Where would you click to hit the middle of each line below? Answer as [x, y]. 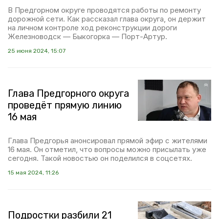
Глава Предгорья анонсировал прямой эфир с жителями [108, 141]
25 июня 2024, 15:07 [37, 51]
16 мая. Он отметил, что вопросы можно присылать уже [107, 149]
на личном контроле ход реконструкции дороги [92, 28]
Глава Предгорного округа [68, 93]
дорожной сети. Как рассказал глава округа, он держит [107, 19]
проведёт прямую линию [65, 105]
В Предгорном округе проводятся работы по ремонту [104, 10]
